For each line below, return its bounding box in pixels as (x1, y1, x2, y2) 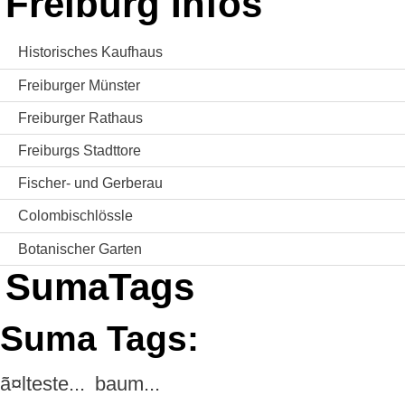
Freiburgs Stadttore (18, 143, 141, 159)
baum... (95, 372, 160, 396)
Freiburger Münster (18, 77, 140, 93)
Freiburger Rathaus (18, 109, 143, 126)
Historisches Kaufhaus (18, 44, 163, 61)
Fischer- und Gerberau (18, 175, 163, 192)
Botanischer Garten (18, 240, 142, 257)
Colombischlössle (18, 208, 133, 224)
